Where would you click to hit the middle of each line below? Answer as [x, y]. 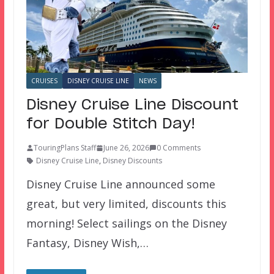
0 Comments [178, 148]
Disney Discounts [132, 161]
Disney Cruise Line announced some [120, 184]
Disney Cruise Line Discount [132, 106]
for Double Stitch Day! [110, 124]
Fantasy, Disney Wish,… [87, 243]
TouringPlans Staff [65, 148]
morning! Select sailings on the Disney [126, 224]
